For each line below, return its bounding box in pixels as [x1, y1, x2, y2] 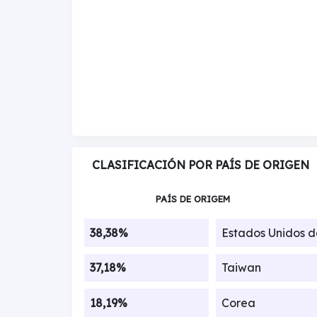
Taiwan [221, 260, 261, 275]
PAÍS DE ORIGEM [155, 192, 230, 204]
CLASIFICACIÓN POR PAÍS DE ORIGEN [92, 158, 309, 172]
